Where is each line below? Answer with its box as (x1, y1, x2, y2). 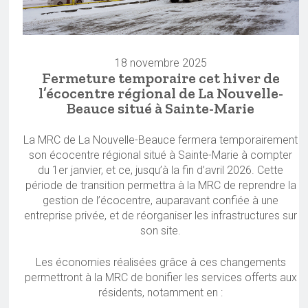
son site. (140, 224, 181, 238)
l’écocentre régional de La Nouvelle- (38, 84, 283, 103)
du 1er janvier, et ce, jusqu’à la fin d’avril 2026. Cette (38, 164, 284, 177)
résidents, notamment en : (98, 286, 223, 300)
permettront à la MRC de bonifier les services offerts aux (24, 271, 297, 285)
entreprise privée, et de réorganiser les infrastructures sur (24, 209, 298, 223)
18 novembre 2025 (114, 56, 207, 70)
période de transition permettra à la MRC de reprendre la (25, 179, 296, 192)
